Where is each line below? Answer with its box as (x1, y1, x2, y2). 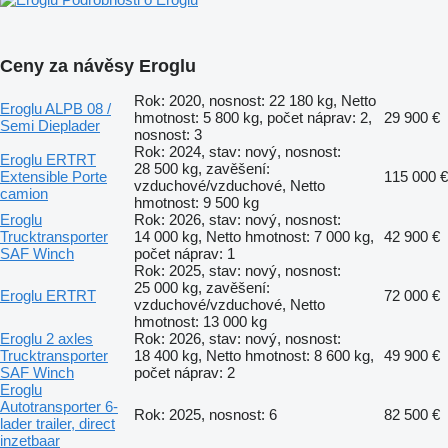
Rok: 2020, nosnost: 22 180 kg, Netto (134, 91, 376, 109)
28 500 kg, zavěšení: (134, 159, 270, 177)
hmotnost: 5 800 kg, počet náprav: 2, (134, 108, 372, 126)
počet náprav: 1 (134, 244, 235, 262)
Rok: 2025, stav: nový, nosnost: (134, 261, 341, 279)
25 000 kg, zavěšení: (134, 278, 270, 296)
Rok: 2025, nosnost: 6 (134, 405, 277, 423)
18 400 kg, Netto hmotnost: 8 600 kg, (134, 346, 374, 364)
